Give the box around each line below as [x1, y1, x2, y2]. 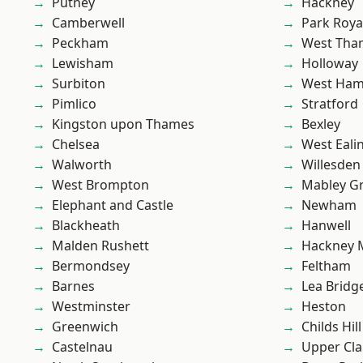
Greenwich [52, 318, 118, 335]
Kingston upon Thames [52, 115, 194, 133]
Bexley [301, 115, 340, 133]
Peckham [52, 34, 109, 52]
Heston [301, 297, 346, 315]
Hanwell [301, 216, 351, 234]
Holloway [301, 54, 358, 72]
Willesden [301, 156, 361, 173]
